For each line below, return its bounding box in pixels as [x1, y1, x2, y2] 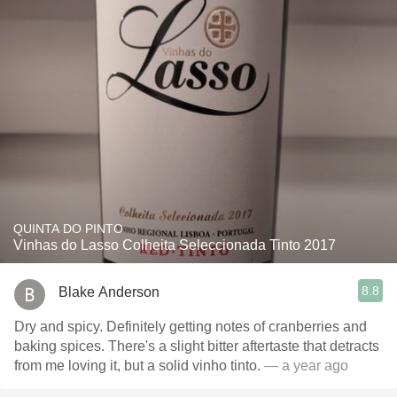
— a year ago [261, 358, 348, 373]
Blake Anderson [58, 284, 160, 300]
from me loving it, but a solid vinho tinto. [14, 358, 261, 373]
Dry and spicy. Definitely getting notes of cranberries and [14, 319, 367, 334]
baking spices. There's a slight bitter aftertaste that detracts [14, 339, 379, 354]
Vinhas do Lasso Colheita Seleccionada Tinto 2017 [13, 237, 336, 253]
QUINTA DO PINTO [13, 222, 123, 236]
